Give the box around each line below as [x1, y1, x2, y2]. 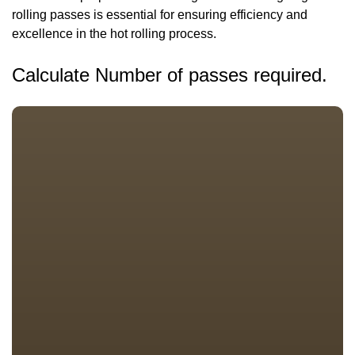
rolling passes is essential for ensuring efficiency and [12, 8, 307, 22]
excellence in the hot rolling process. [12, 27, 216, 41]
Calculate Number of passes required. [12, 64, 327, 86]
